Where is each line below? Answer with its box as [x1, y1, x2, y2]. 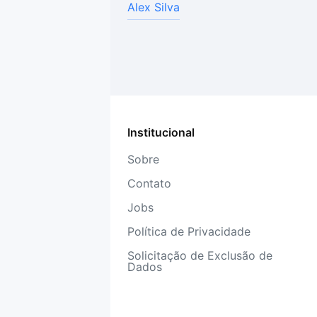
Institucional [127, 125, 195, 139]
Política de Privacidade [127, 224, 250, 238]
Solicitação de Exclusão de [127, 248, 272, 263]
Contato [127, 176, 171, 190]
